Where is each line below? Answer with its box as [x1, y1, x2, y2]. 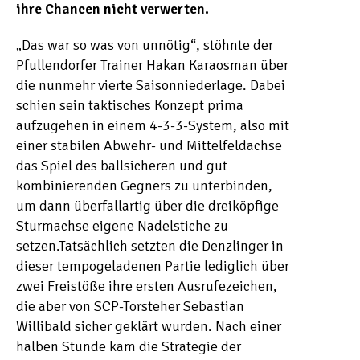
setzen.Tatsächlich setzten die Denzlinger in [16, 237, 284, 255]
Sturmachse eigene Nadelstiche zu [16, 217, 228, 235]
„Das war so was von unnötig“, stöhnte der [16, 36, 273, 54]
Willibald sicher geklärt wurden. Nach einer [16, 317, 281, 335]
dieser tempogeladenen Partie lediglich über [16, 257, 289, 275]
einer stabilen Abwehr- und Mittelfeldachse [16, 137, 282, 154]
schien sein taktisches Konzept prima [16, 96, 243, 114]
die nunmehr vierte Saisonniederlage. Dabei [16, 76, 285, 94]
